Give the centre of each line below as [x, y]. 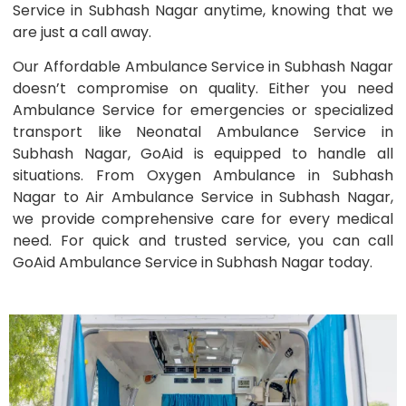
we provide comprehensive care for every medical [203, 219]
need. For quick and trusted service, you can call [203, 241]
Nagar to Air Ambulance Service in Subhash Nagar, [203, 198]
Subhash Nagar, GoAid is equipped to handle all [203, 154]
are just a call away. [82, 32]
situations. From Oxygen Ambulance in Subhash [203, 176]
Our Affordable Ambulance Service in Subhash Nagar [203, 67]
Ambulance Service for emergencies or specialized [203, 111]
